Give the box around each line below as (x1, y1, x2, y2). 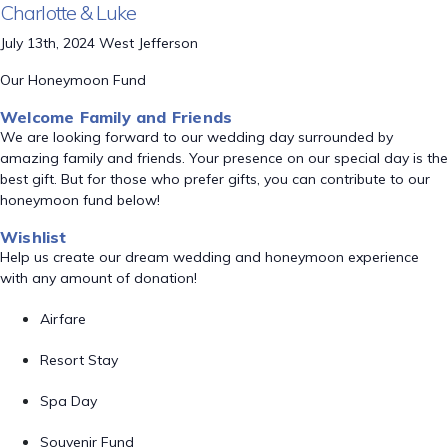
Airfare (40, 310, 86, 328)
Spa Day (40, 392, 97, 410)
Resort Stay (40, 351, 118, 369)
